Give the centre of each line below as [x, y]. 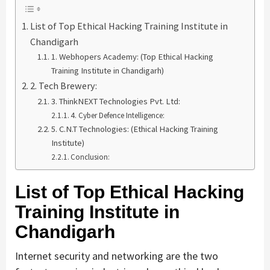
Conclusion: [90, 157]
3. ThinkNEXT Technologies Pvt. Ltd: [115, 101]
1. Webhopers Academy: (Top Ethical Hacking [132, 56]
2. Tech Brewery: [64, 85]
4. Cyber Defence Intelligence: [118, 115]
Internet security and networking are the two [117, 256]
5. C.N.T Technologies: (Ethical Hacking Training [134, 129]
